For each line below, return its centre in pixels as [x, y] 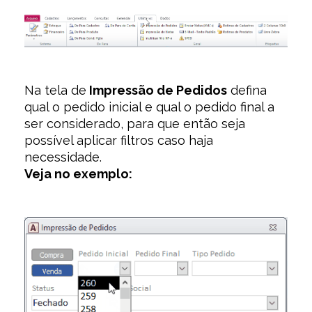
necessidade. [63, 157]
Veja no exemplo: [78, 173]
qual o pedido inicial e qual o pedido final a [149, 107]
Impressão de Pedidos [157, 90]
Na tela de [55, 90]
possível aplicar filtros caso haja [119, 140]
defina [247, 90]
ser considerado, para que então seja [135, 123]
